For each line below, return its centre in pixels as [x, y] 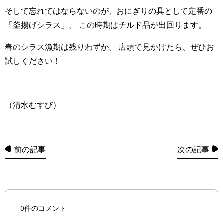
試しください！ [33, 60]
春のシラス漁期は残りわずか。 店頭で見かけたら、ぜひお [110, 47]
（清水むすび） [33, 104]
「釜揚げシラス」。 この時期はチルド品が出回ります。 [106, 25]
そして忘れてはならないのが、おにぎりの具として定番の [109, 11]
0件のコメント [43, 208]
